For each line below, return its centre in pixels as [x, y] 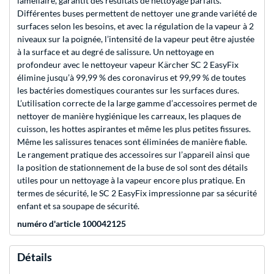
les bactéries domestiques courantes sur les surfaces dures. [128, 91]
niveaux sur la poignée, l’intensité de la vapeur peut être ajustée [136, 39]
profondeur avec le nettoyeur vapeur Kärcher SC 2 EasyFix [128, 65]
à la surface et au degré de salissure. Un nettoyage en [116, 52]
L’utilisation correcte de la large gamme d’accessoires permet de [137, 103]
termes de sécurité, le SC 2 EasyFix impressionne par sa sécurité [137, 193]
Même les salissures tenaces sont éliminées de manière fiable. [132, 142]
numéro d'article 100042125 [72, 224]
